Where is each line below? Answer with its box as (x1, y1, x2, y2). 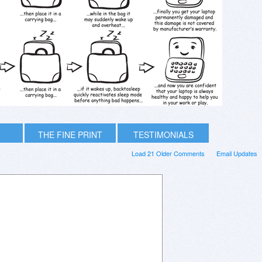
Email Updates (216, 148, 257, 158)
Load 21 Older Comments (132, 148, 205, 158)
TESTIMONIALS (133, 128, 194, 140)
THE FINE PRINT (38, 128, 102, 140)
